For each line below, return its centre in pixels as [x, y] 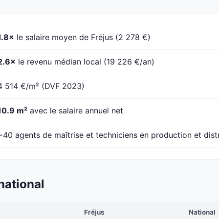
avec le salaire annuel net [75, 111]
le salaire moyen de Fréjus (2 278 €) [82, 37]
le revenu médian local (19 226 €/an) [85, 62]
